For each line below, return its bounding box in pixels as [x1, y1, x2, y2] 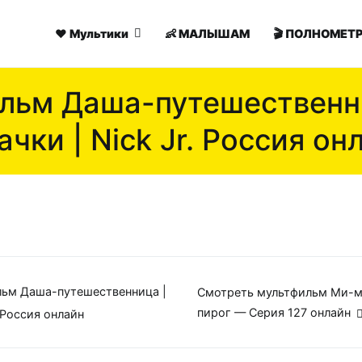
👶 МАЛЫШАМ [165, 26, 250, 40]
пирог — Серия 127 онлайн [197, 305, 351, 320]
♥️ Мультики [55, 26, 129, 40]
